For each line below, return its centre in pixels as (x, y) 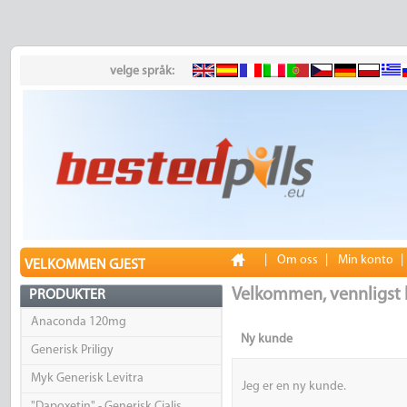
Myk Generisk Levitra (87, 379)
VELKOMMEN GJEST (84, 266)
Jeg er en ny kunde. (293, 387)
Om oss (297, 261)
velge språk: (142, 71)
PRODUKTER (67, 296)
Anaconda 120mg (78, 323)
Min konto (365, 261)
